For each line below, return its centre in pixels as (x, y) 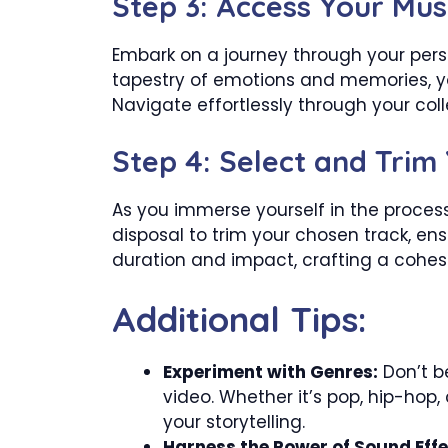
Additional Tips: (239, 319)
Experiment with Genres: (270, 372)
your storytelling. (234, 422)
